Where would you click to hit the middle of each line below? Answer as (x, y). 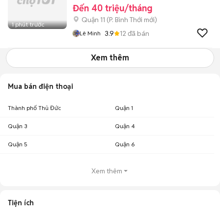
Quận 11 (93, 20)
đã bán (138, 33)
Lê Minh (90, 33)
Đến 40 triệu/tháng (112, 8)
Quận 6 (125, 144)
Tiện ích (21, 203)
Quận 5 (18, 144)
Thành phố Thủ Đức (34, 108)
